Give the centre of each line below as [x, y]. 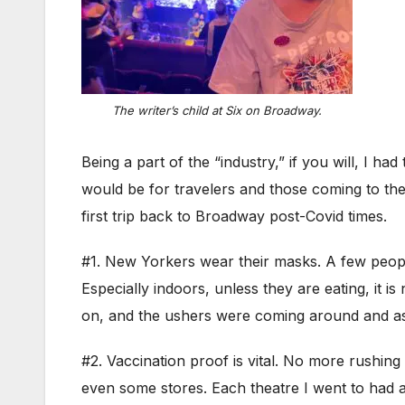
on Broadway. [282, 111]
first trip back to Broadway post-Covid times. [234, 217]
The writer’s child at [169, 111]
